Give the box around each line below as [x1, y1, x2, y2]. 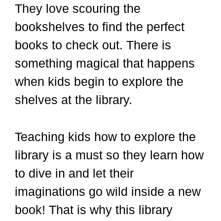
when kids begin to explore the [15, 74, 184, 89]
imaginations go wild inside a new [15, 184, 201, 198]
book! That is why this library [15, 202, 173, 217]
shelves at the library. [15, 93, 136, 107]
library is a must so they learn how [15, 147, 204, 162]
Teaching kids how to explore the [15, 129, 196, 144]
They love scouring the [15, 1, 141, 16]
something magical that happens [15, 56, 195, 71]
